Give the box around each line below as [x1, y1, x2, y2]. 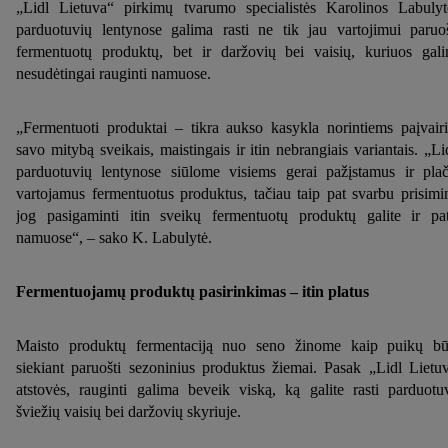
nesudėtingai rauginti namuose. [16, 65, 211, 83]
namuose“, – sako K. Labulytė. [16, 229, 212, 247]
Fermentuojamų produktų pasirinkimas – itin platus [16, 283, 369, 301]
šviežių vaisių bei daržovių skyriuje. [16, 403, 241, 421]
